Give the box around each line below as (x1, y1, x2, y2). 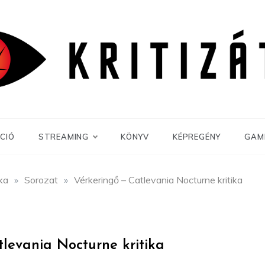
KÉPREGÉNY (173, 131, 221, 141)
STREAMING (38, 131, 89, 141)
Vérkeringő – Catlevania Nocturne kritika (74, 173, 243, 186)
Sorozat (24, 173, 58, 186)
